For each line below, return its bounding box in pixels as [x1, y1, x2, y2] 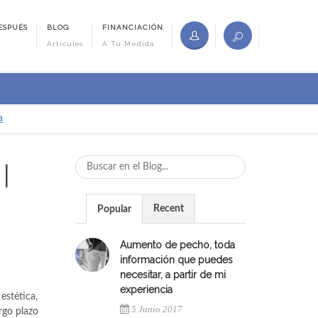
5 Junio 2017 [131, 304, 182, 314]
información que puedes [120, 254, 233, 265]
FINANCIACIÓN [102, 23, 164, 31]
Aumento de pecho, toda [120, 239, 235, 251]
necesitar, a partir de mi [120, 269, 226, 280]
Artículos [47, 40, 84, 48]
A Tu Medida [102, 40, 155, 48]
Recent [153, 204, 184, 214]
